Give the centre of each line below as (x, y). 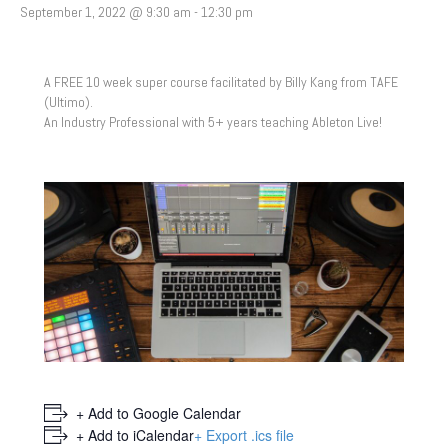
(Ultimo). (68, 102)
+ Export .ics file (244, 435)
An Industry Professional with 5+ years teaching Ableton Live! (213, 122)
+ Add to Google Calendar (158, 413)
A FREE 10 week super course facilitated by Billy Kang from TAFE (221, 82)
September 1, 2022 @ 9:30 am (105, 12)
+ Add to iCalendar (135, 435)
